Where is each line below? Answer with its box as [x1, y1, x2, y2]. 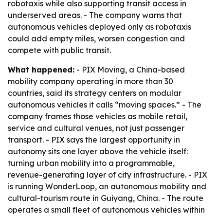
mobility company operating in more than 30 [8, 76, 173, 86]
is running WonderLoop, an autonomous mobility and [8, 182, 206, 191]
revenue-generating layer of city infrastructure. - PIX [8, 170, 207, 180]
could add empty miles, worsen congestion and [8, 34, 185, 43]
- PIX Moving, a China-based [74, 65, 185, 74]
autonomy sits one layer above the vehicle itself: [8, 146, 188, 156]
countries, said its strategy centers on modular [8, 88, 182, 98]
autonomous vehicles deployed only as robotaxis [8, 22, 191, 32]
